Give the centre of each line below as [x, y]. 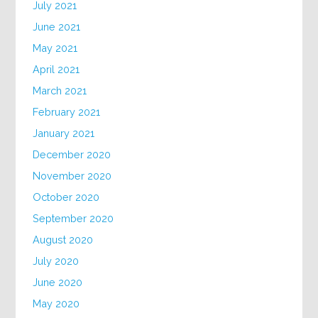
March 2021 [60, 90]
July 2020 [56, 261]
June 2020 [58, 282]
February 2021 [67, 111]
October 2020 [66, 197]
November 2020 [72, 175]
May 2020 [56, 303]
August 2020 [63, 239]
